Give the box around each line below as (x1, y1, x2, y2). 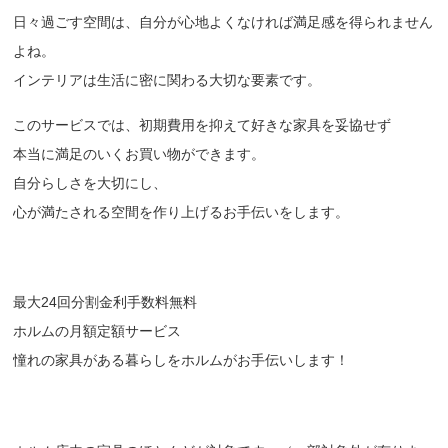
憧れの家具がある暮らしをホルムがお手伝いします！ (13, 352, 350, 369)
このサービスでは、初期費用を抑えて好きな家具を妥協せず (13, 117, 392, 134)
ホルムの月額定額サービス (13, 323, 182, 340)
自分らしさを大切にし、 (13, 175, 168, 192)
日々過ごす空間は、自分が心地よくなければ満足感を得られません (13, 14, 434, 31)
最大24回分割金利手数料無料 (13, 294, 198, 311)
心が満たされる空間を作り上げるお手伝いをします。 (13, 204, 350, 221)
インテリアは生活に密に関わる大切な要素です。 (13, 72, 322, 89)
